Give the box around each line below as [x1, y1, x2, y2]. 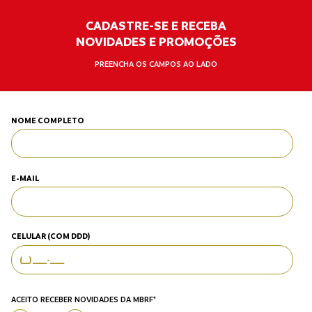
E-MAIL [10, 173, 39, 184]
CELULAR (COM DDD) [10, 231, 90, 242]
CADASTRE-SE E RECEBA [86, 17, 226, 33]
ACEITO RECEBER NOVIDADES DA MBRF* [10, 295, 156, 304]
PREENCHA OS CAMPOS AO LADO [95, 60, 217, 70]
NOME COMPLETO [10, 115, 84, 125]
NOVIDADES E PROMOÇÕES [75, 33, 237, 49]
